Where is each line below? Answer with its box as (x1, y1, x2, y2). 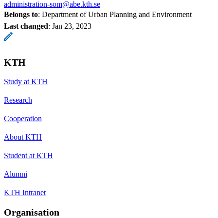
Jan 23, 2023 (52, 21, 91, 30)
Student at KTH (4, 151, 53, 160)
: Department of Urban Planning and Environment (38, 10, 192, 18)
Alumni (4, 169, 27, 178)
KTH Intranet (4, 188, 46, 197)
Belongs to (4, 10, 38, 18)
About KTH (4, 132, 42, 141)
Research (4, 95, 32, 104)
